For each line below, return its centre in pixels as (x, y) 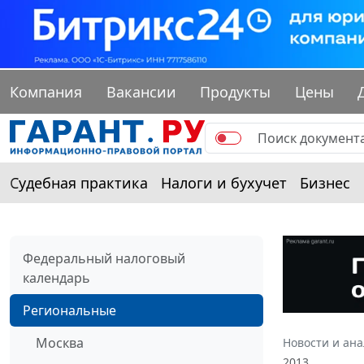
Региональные (69, 311)
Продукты (236, 92)
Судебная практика (79, 183)
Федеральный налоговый (104, 259)
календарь (56, 278)
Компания (46, 92)
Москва (60, 343)
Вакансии (141, 92)
